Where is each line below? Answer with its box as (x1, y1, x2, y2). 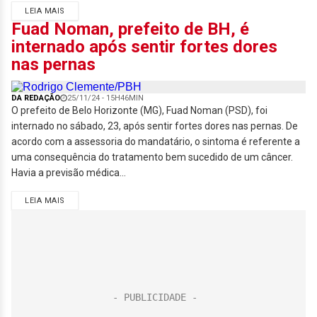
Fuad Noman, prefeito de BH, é (11, 19, 249, 39)
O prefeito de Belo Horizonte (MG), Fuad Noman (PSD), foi (11, 105, 267, 116)
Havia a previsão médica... (11, 167, 126, 178)
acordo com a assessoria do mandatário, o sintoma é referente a (11, 136, 300, 147)
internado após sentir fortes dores (11, 37, 277, 57)
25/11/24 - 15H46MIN (67, 93, 144, 103)
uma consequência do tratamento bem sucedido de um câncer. (11, 151, 293, 163)
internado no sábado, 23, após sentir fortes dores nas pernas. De (11, 120, 298, 132)
